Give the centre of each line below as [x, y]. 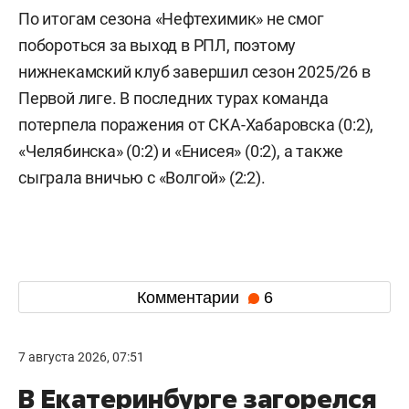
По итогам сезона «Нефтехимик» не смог [171, 19]
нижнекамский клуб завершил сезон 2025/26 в [194, 72]
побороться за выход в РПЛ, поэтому [157, 46]
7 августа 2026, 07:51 [81, 357]
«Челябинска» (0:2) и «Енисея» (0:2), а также [181, 152]
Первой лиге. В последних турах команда [173, 99]
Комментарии [190, 297]
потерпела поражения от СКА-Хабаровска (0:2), [196, 125]
